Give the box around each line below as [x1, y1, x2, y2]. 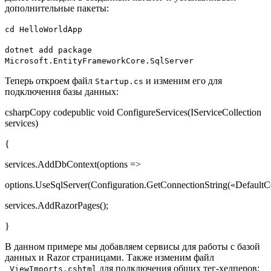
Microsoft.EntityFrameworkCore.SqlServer [5, 56, 194, 66]
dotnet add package [5, 45, 92, 55]
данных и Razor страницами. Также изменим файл [5, 252, 214, 263]
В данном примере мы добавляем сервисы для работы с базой [5, 241, 260, 252]
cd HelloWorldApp [5, 25, 82, 34]
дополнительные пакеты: [5, 3, 109, 14]
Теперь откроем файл [5, 76, 95, 87]
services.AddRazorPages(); [5, 200, 108, 211]
